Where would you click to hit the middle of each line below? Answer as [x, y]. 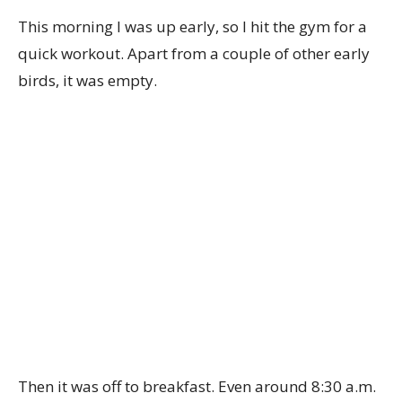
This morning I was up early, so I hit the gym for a [192, 26]
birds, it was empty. [87, 80]
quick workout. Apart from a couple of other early [194, 53]
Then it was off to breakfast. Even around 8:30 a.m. [197, 386]
